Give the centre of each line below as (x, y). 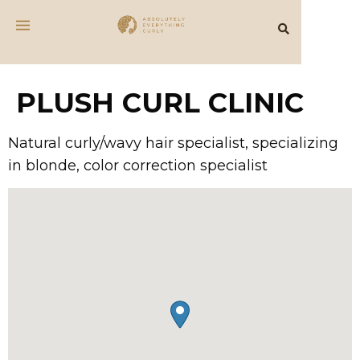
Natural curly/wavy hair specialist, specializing (173, 143)
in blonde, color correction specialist (138, 166)
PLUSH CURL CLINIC (160, 103)
